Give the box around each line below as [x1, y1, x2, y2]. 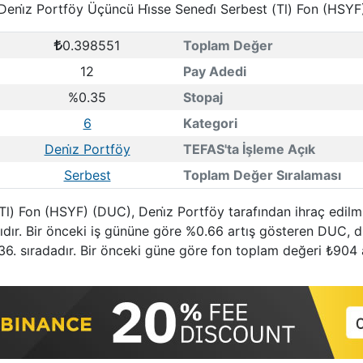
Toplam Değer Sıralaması [182, 167, 341, 183]
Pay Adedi [182, 63, 246, 79]
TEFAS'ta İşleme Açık [182, 141, 315, 157]
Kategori [182, 115, 237, 131]
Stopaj [182, 89, 223, 105]
